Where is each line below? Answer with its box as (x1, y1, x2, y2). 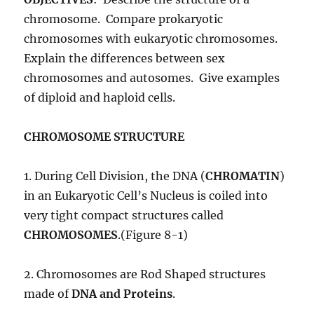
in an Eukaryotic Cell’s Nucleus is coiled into (24, 189, 268, 203)
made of (24, 287, 72, 301)
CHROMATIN (205, 169, 280, 184)
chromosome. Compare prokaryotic (24, 12, 224, 27)
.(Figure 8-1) (118, 228, 189, 243)
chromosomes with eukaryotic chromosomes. (24, 32, 281, 46)
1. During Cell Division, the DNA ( (24, 169, 206, 184)
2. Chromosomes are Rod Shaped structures (24, 267, 266, 282)
